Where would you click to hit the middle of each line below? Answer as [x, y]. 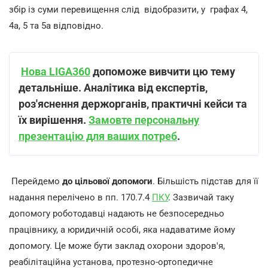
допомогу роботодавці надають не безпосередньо [117, 214]
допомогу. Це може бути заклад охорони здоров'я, [117, 246]
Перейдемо [37, 181]
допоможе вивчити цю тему [163, 71]
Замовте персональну [144, 120]
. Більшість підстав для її [205, 181]
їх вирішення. [54, 120]
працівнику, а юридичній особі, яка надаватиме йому [122, 230]
